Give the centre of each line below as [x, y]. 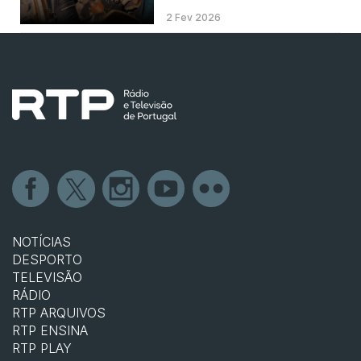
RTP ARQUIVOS [59, 312]
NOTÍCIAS [41, 241]
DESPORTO [47, 259]
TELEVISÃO [47, 277]
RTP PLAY [42, 348]
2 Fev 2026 [193, 17]
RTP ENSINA [50, 330]
